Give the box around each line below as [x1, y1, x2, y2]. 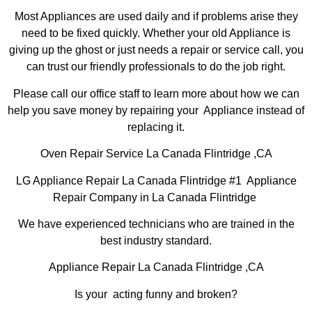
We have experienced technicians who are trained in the [17, 217, 295, 230]
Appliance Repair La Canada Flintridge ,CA [48, 261, 264, 274]
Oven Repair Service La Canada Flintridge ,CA [40, 148, 272, 160]
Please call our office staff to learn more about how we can [13, 87, 299, 100]
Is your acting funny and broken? [75, 288, 237, 300]
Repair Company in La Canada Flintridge [53, 191, 259, 203]
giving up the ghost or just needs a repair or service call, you [8, 44, 304, 56]
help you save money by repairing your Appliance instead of [8, 104, 304, 116]
